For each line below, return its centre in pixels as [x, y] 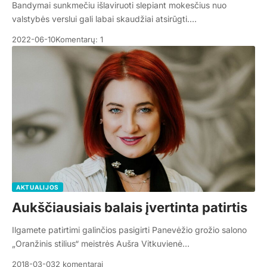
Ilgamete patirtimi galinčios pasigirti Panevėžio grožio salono [129, 230]
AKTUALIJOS [38, 187]
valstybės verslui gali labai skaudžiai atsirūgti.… [104, 19]
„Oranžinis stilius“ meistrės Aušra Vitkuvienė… [101, 244]
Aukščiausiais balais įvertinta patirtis [130, 208]
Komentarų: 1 [79, 40]
